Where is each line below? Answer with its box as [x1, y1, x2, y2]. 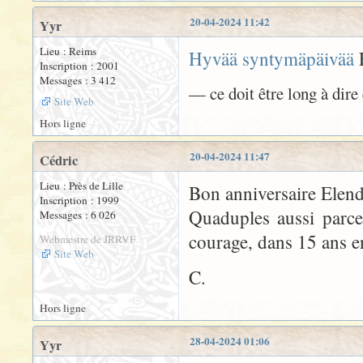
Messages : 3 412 [40, 73, 116, 88]
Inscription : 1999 [40, 193, 119, 208]
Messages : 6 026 [40, 207, 116, 223]
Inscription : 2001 [40, 58, 119, 74]
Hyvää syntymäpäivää [189, 46, 354, 71]
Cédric [40, 151, 78, 171]
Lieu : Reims [40, 44, 96, 59]
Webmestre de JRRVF [40, 232, 135, 247]
